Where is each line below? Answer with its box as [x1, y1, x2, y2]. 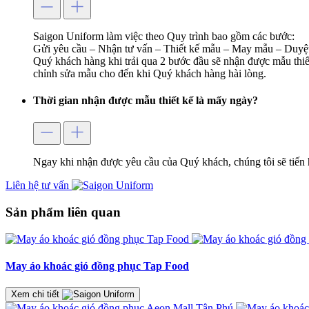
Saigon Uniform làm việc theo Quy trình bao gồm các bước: [33, 30, 295, 42]
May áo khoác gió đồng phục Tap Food [6, 259, 189, 272]
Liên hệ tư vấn [6, 179, 72, 192]
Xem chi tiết [11, 289, 62, 300]
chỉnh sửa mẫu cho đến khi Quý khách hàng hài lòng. [33, 67, 266, 79]
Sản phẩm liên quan [6, 204, 121, 219]
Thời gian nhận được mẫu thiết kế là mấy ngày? [33, 94, 258, 106]
